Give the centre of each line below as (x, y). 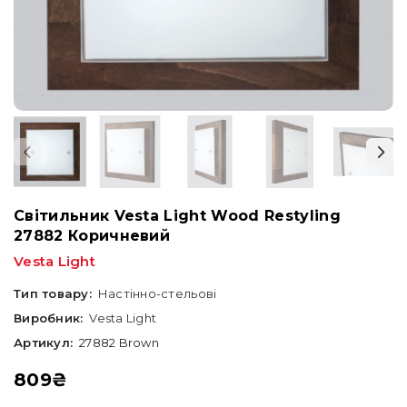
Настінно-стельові (157, 293)
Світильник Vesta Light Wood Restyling (177, 216)
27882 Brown (119, 342)
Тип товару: (53, 293)
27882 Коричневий (92, 236)
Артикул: (44, 342)
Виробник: (49, 318)
